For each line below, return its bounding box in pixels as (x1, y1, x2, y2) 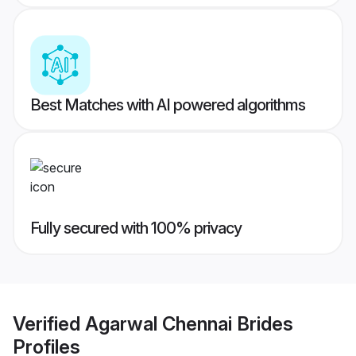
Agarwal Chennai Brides (85, 311, 293, 335)
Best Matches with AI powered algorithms (30, 95, 305, 115)
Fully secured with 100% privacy (30, 219, 242, 238)
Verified (13, 311, 85, 335)
